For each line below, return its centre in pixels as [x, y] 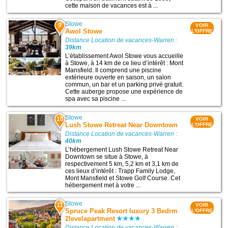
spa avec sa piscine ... [96, 99]
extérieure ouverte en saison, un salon [118, 78]
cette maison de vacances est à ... [112, 6]
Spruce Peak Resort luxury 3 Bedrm [122, 211]
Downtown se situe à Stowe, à [107, 156]
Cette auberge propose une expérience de [124, 92]
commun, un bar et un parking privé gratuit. [124, 85]
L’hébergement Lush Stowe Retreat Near [122, 149]
